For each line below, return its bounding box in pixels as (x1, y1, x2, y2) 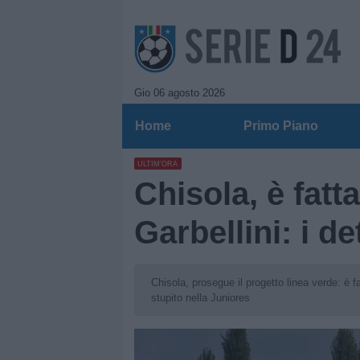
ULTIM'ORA (137, 159, 178, 168)
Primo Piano (243, 119, 318, 133)
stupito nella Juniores (151, 292, 250, 304)
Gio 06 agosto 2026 (134, 87, 225, 99)
